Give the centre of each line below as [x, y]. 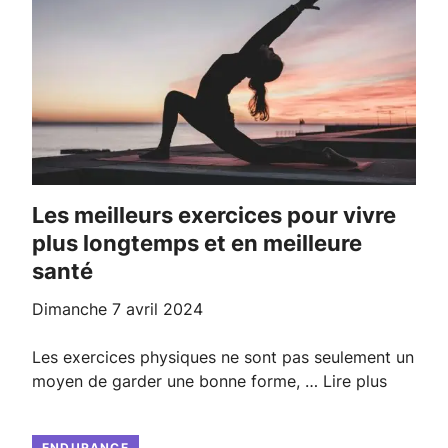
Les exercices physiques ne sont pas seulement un [223, 357]
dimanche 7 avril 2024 [123, 309]
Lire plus [355, 381]
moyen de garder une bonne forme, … [177, 381]
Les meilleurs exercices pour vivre [38, 215]
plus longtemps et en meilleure [197, 243]
